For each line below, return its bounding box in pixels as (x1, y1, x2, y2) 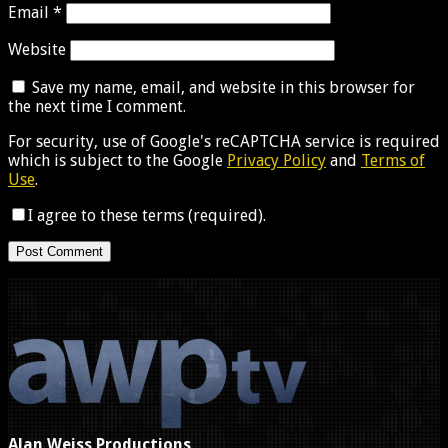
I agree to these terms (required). (28, 205, 266, 225)
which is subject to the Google (8, 150, 227, 170)
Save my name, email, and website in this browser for (32, 77, 415, 97)
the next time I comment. (8, 96, 186, 116)
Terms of (361, 150, 425, 170)
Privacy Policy (227, 150, 326, 170)
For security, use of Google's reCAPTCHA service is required (8, 131, 440, 151)
